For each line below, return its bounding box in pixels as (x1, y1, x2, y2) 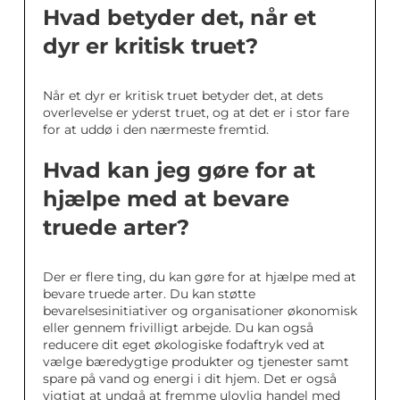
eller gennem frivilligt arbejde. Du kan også (43, 319, 313, 336)
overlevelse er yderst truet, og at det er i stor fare (43, 104, 349, 121)
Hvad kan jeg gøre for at (43, 156, 315, 183)
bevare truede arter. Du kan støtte (43, 285, 255, 302)
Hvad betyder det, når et (43, 4, 316, 30)
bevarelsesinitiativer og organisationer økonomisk (43, 302, 357, 319)
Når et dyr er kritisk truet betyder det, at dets (43, 87, 323, 104)
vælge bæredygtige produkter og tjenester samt (43, 353, 349, 370)
